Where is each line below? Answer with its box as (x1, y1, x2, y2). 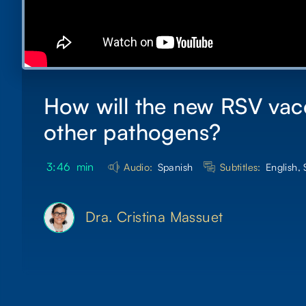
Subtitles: (219, 161, 261, 173)
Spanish (157, 161, 193, 173)
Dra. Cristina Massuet (85, 208, 223, 226)
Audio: (124, 161, 153, 173)
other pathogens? (44, 118, 221, 146)
